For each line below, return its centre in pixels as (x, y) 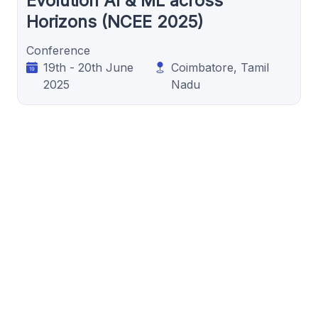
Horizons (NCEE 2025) (115, 21)
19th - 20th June (88, 67)
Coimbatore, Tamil (220, 67)
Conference (58, 50)
